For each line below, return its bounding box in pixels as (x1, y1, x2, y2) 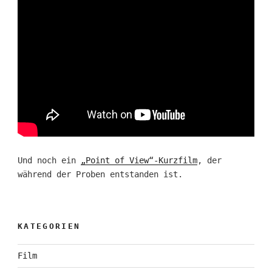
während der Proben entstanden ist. (17, 169, 183, 180)
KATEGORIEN (17, 222, 81, 231)
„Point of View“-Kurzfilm (80, 155, 197, 166)
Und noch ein (17, 155, 81, 166)
